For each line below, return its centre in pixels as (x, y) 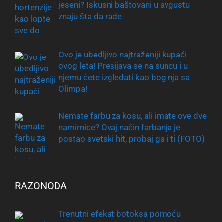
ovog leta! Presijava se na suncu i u (123, 66)
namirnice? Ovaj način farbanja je (119, 127)
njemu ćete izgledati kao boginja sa (124, 78)
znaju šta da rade (90, 16)
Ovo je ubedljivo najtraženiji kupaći (122, 55)
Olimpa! (73, 89)
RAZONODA (41, 186)
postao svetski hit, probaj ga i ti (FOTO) (131, 139)
